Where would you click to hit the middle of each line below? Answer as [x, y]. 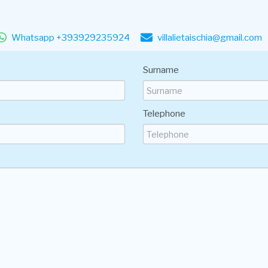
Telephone [164, 114]
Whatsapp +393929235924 [71, 38]
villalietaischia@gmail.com [210, 38]
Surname [161, 70]
